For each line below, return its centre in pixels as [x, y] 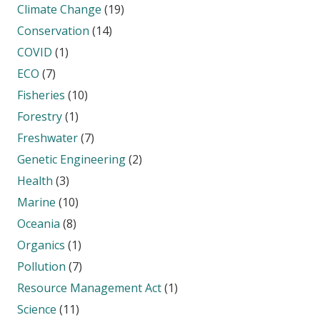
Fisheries [41, 95]
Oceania [39, 224]
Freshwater [47, 138]
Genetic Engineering [71, 160]
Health [35, 181]
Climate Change [59, 10]
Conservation [53, 31]
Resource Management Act [89, 288]
